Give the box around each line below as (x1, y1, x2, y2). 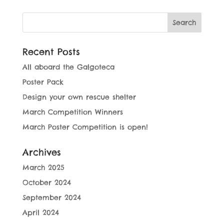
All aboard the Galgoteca (22, 62, 114, 72)
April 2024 (22, 208, 59, 217)
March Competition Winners (22, 107, 123, 117)
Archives (22, 146, 61, 158)
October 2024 (22, 178, 71, 187)
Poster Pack (22, 77, 63, 87)
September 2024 (22, 193, 81, 202)
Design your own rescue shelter (22, 92, 136, 102)
